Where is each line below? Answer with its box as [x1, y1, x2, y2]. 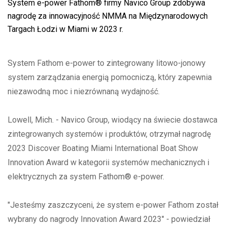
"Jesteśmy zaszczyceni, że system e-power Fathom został [8, 200, 218, 210]
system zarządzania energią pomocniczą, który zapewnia [8, 72, 212, 82]
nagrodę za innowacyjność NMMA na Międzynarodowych [8, 11, 208, 21]
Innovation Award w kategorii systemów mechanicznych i [8, 157, 209, 167]
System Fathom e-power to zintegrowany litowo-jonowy [8, 58, 206, 68]
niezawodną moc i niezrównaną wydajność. [8, 86, 160, 96]
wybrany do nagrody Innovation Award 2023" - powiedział [8, 214, 210, 224]
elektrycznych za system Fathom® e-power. [8, 171, 164, 181]
